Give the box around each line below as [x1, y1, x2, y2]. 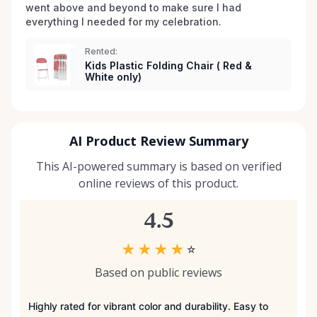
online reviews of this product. [79, 175, 238, 192]
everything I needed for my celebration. [25, 16, 224, 28]
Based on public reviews [95, 265, 222, 281]
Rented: [85, 46, 117, 57]
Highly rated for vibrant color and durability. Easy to [28, 300, 268, 313]
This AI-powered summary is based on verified [35, 158, 282, 175]
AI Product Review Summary [69, 132, 248, 150]
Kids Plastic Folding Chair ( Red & [85, 59, 252, 72]
